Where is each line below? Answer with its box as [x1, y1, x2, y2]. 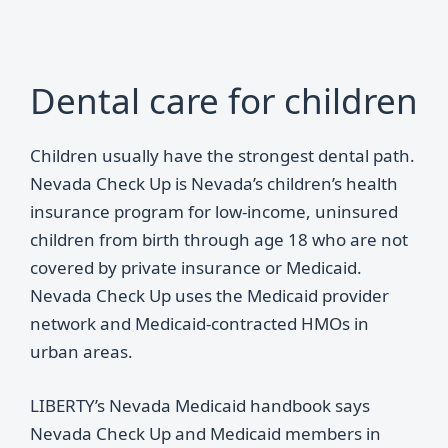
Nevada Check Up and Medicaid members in [30, 421, 381, 445]
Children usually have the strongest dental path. [30, 144, 415, 167]
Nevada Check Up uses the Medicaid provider [30, 284, 389, 307]
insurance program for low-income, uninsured [30, 200, 398, 223]
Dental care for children [30, 77, 418, 124]
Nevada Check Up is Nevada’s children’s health [30, 172, 398, 195]
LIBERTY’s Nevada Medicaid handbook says [30, 393, 370, 417]
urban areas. [30, 340, 133, 363]
